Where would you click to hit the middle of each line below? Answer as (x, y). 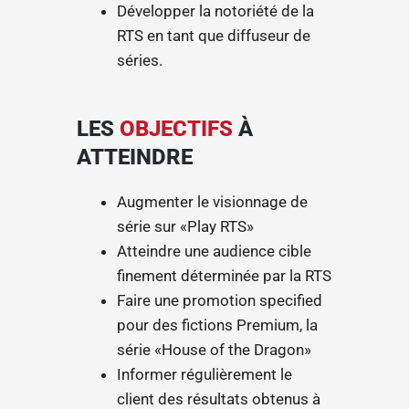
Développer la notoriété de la (216, 11)
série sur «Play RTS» (186, 227)
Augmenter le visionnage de (213, 202)
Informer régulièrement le (205, 375)
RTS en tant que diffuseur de (214, 36)
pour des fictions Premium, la (218, 325)
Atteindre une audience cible (215, 252)
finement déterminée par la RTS (225, 276)
